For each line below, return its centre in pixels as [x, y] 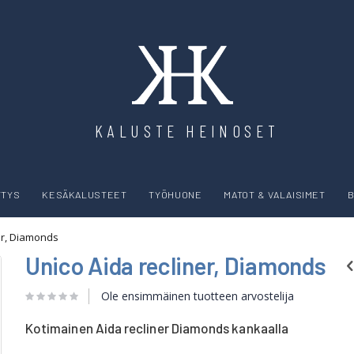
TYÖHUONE [175, 195]
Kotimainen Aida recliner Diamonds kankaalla [157, 328]
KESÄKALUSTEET [85, 195]
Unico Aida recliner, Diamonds [176, 265]
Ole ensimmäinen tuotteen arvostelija [198, 296]
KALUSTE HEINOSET [187, 131]
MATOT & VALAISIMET [275, 195]
